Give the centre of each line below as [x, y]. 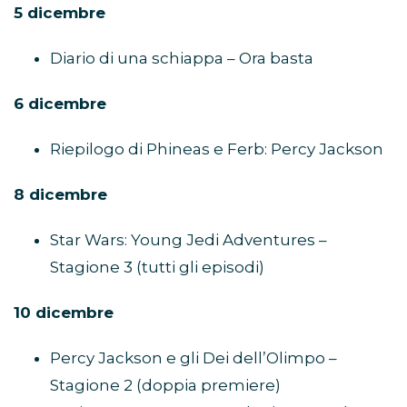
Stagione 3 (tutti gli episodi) [157, 267]
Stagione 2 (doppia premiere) [165, 385]
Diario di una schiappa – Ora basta [182, 58]
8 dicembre [60, 194]
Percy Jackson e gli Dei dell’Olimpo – [194, 357]
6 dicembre [60, 103]
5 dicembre [60, 12]
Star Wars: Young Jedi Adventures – [189, 239]
